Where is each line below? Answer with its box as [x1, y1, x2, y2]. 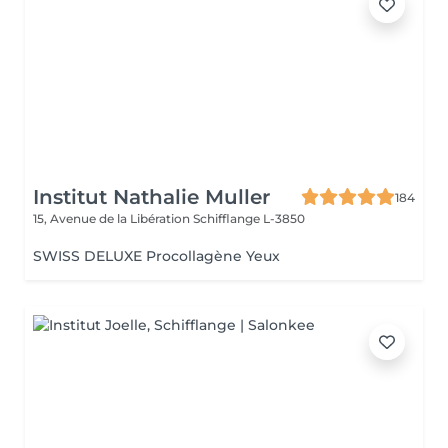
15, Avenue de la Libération [33, 211, 193, 226]
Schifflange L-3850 [193, 211, 305, 226]
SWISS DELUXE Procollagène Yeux [33, 247, 280, 265]
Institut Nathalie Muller [33, 185, 270, 209]
